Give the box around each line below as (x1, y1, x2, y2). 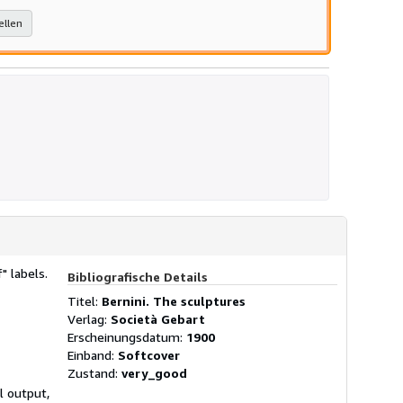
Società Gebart (111, 310, 205, 327)
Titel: (67, 292, 102, 309)
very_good (121, 364, 187, 381)
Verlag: (67, 310, 111, 327)
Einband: (67, 346, 118, 363)
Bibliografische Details (67, 268, 208, 284)
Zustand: (67, 364, 121, 381)
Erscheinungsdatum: (67, 328, 186, 345)
